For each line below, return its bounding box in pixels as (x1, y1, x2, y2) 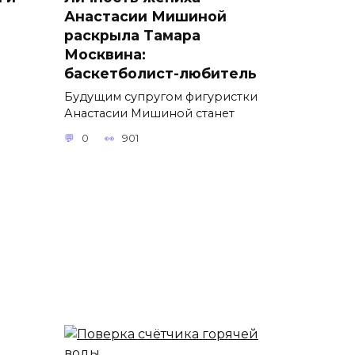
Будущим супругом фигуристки (64, 89, 258, 104)
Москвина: (64, 45, 146, 63)
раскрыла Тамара (64, 26, 200, 44)
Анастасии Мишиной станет (64, 105, 235, 120)
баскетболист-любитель (64, 64, 257, 82)
